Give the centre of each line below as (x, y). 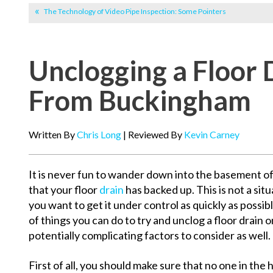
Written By (53, 135)
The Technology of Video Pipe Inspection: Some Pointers (135, 12)
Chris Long (99, 135)
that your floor (64, 190)
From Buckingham (140, 101)
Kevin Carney (212, 135)
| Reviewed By (153, 135)
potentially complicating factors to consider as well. (150, 236)
